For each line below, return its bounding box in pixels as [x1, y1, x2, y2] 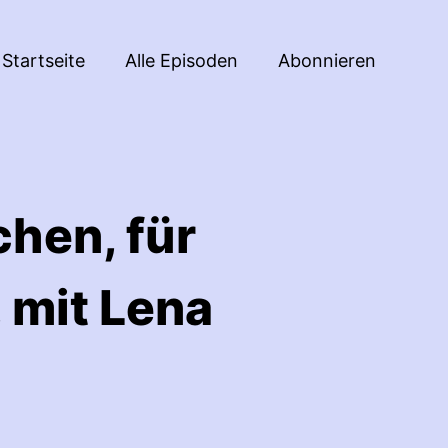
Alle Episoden [125, 49, 238, 71]
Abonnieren [278, 49, 376, 71]
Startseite [2, 49, 85, 71]
